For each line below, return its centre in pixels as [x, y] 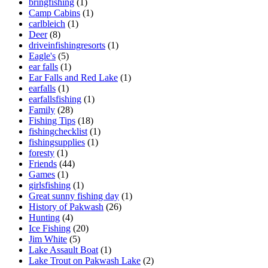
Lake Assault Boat [63, 249]
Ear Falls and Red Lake [73, 77]
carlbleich [47, 23]
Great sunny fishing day [74, 196]
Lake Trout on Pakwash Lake [85, 260]
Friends [43, 163]
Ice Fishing [50, 228]
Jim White [48, 239]
